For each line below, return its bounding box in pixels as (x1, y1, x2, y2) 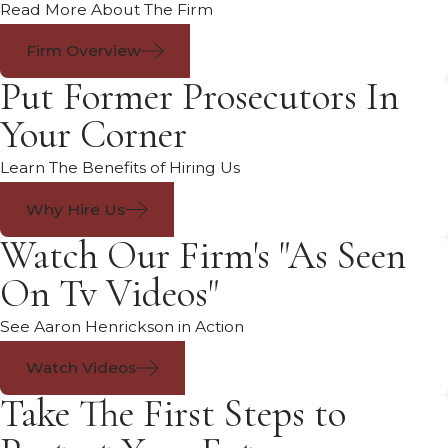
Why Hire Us (25, 199, 125, 219)
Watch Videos (25, 358, 136, 378)
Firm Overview (25, 41, 141, 61)
